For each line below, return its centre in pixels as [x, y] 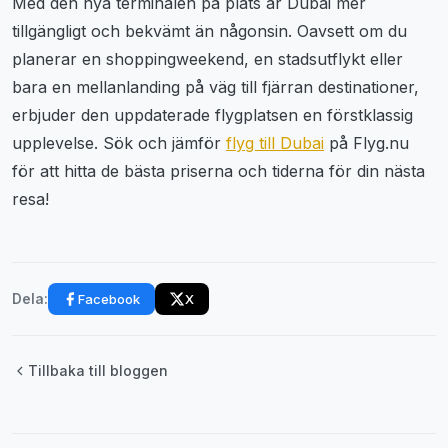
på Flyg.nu [366, 142]
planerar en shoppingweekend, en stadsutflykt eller [207, 58]
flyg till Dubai [275, 142]
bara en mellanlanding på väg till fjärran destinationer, [215, 86]
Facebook [109, 298]
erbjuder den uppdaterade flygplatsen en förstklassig [212, 114]
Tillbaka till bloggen [98, 371]
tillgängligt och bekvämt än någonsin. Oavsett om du [209, 30]
